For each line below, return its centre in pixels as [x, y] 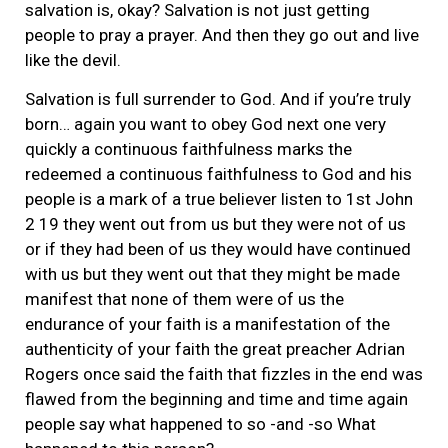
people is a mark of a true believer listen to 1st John [219, 199]
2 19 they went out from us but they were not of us [215, 224]
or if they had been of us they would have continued [218, 249]
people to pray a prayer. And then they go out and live [222, 35]
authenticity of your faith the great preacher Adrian [215, 349]
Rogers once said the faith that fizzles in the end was [224, 374]
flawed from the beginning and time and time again [216, 399]
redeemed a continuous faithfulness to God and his [218, 174]
